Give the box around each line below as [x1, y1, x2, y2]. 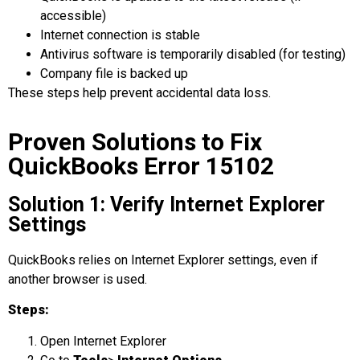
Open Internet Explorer [40, 333, 166, 349]
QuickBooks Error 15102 [8, 152, 274, 180]
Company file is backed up [40, 65, 188, 81]
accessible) [40, 7, 106, 23]
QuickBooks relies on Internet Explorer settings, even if [8, 252, 318, 268]
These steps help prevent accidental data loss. [8, 84, 271, 100]
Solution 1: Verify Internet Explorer [8, 193, 325, 216]
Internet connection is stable [40, 27, 200, 43]
